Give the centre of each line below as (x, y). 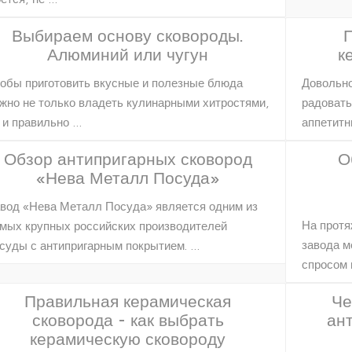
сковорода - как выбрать (128, 319)
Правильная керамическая (128, 301)
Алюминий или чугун (128, 54)
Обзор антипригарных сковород (128, 158)
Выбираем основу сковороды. (128, 35)
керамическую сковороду (128, 338)
